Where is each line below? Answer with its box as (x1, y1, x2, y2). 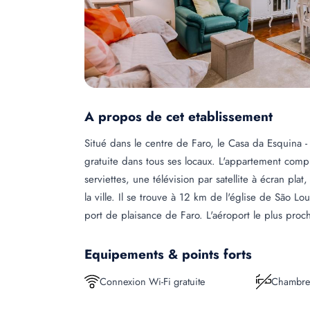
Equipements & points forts (84, 245, 252, 264)
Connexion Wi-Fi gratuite (100, 274, 205, 289)
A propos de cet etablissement (84, 107, 273, 126)
